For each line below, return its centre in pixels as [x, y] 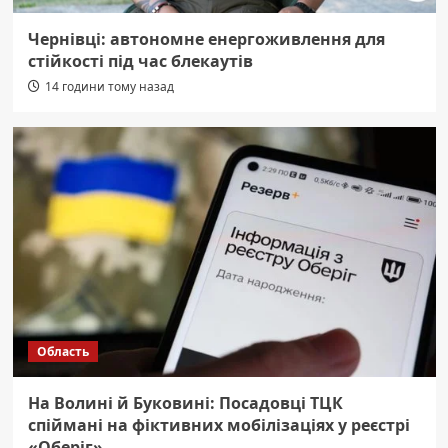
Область [62, 352]
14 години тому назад [109, 87]
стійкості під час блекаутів [140, 61]
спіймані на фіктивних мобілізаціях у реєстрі [218, 425]
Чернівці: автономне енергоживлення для [206, 39]
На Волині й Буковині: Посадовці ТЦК [185, 403]
